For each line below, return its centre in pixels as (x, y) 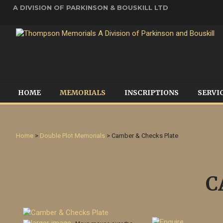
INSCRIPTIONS (152, 93)
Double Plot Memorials (72, 136)
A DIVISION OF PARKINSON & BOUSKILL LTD (91, 7)
